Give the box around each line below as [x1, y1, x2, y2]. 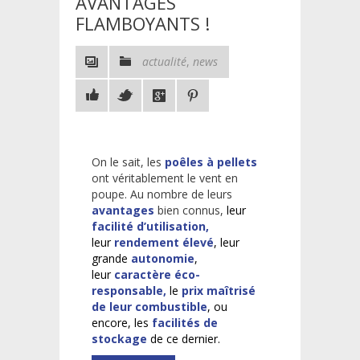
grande [92, 250, 131, 266]
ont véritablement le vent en [92, 170, 238, 186]
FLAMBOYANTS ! [76, 10, 210, 35]
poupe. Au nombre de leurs [92, 186, 232, 202]
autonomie [131, 250, 194, 266]
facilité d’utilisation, [92, 218, 209, 234]
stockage [92, 330, 147, 346]
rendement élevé [111, 234, 214, 250]
